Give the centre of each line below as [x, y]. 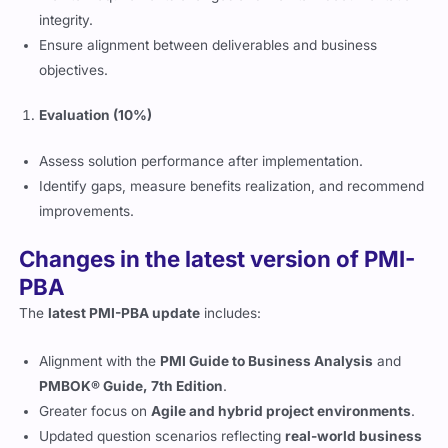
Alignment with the [100, 361]
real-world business [354, 436]
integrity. [66, 19]
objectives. [74, 69]
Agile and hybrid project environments [281, 411]
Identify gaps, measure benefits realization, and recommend [232, 185]
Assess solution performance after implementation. [201, 160]
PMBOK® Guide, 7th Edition [131, 386]
